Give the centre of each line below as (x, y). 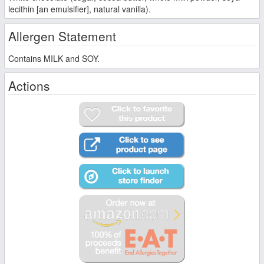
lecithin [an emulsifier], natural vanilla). (80, 9)
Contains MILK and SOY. (54, 58)
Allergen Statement (62, 36)
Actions (29, 85)
